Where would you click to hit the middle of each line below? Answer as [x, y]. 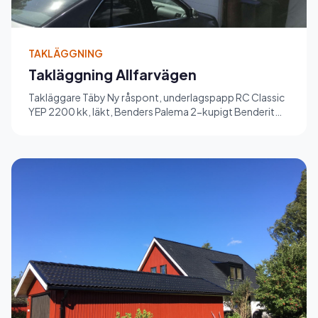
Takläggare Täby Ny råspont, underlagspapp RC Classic [157, 97]
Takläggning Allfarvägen [113, 74]
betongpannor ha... [74, 125]
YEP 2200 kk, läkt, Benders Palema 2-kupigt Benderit [152, 111]
